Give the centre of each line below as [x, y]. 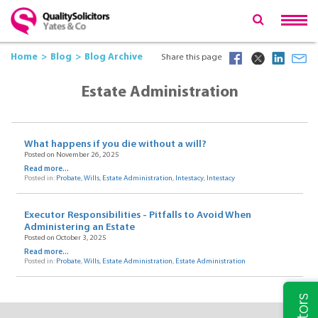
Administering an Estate [79, 227]
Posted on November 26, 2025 [71, 155]
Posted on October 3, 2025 [65, 238]
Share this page [192, 57]
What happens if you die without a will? [115, 144]
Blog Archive [114, 57]
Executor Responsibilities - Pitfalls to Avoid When [137, 215]
